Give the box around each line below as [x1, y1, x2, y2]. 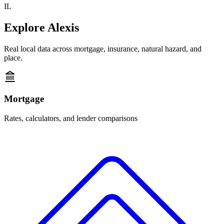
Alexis [47, 20, 79, 34]
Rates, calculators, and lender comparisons [4, 114, 137, 123]
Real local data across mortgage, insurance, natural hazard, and [4, 44, 201, 53]
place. [4, 53, 22, 62]
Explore [4, 20, 47, 34]
